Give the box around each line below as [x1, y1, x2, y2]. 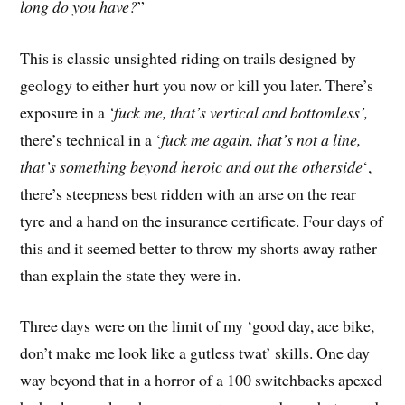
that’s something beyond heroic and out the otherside [20, 155, 363, 177]
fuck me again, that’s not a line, [161, 127, 362, 150]
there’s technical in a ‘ [20, 127, 162, 150]
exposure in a [20, 100, 109, 123]
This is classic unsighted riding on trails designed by [20, 46, 357, 69]
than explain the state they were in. [20, 263, 241, 286]
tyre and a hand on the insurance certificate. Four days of [20, 209, 384, 231]
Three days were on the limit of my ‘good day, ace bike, [20, 315, 375, 337]
